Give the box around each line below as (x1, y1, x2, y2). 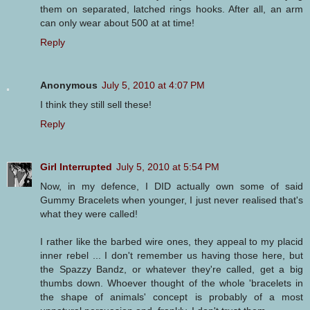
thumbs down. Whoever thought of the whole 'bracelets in (40, 277, 303, 289)
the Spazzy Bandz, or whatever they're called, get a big (40, 264, 303, 275)
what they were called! (40, 208, 138, 220)
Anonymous (40, 80, 98, 91)
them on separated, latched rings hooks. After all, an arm (40, 3, 303, 15)
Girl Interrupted (40, 161, 112, 173)
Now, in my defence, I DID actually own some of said (40, 181, 303, 192)
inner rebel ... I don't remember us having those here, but (40, 250, 303, 262)
